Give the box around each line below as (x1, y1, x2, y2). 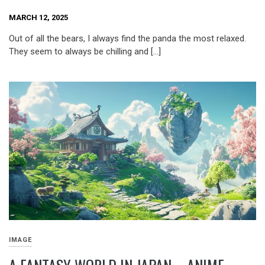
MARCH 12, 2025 (9, 12, 68, 22)
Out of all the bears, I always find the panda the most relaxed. (9, 33, 246, 44)
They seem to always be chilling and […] (9, 46, 161, 57)
